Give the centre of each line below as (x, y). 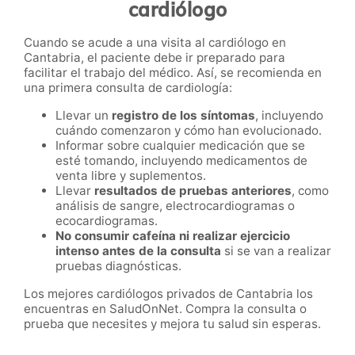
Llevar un (84, 115)
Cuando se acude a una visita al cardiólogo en (155, 42)
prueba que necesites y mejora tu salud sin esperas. (172, 323)
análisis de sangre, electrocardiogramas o (175, 205)
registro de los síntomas (183, 115)
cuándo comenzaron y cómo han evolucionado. (189, 130)
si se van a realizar (276, 250)
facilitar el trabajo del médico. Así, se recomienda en (173, 72)
